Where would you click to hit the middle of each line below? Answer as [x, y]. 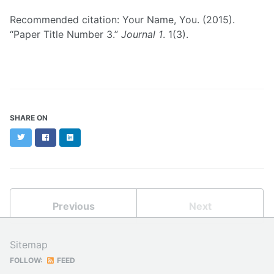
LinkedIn [88, 136]
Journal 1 [142, 35]
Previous [73, 206]
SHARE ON [29, 117]
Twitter [37, 136]
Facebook [66, 136]
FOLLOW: [26, 260]
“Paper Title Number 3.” [65, 35]
